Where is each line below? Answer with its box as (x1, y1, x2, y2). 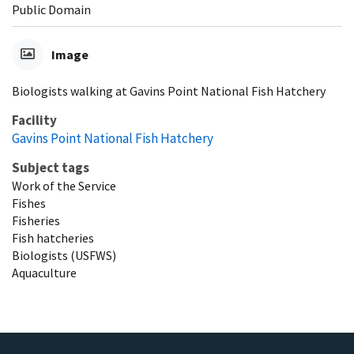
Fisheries (12, 213, 60, 229)
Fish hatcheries (12, 230, 94, 247)
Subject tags (12, 159, 89, 177)
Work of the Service (12, 178, 116, 194)
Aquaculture (12, 265, 77, 281)
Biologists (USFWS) (12, 247, 116, 264)
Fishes (12, 195, 46, 212)
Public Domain (12, 2, 91, 18)
